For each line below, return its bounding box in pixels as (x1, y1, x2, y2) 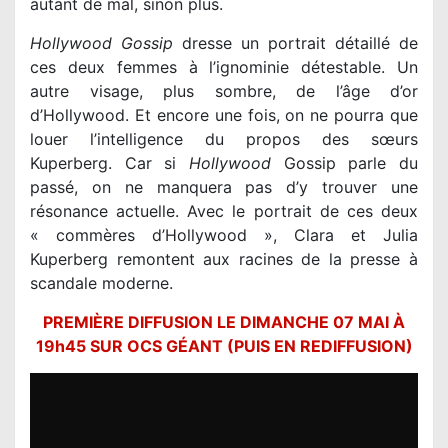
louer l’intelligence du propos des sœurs (30, 129, 418, 150)
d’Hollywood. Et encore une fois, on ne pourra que (30, 105, 418, 126)
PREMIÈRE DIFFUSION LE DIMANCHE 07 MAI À (43, 312, 405, 333)
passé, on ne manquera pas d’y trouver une (30, 177, 418, 198)
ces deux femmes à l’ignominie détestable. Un (30, 57, 418, 78)
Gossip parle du (283, 153, 419, 174)
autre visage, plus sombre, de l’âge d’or (30, 81, 418, 102)
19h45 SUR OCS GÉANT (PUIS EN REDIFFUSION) (35, 336, 413, 357)
